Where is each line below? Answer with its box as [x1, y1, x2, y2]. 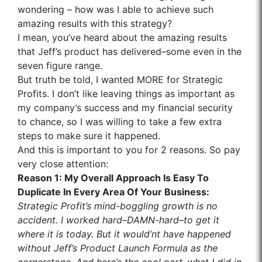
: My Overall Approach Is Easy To [59, 172, 209, 184]
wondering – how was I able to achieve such [18, 4, 213, 16]
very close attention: [18, 158, 108, 170]
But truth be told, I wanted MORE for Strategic [18, 74, 223, 86]
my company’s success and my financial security [18, 102, 233, 114]
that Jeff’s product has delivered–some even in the [18, 46, 242, 58]
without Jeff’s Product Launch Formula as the [18, 242, 218, 254]
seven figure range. [18, 60, 102, 72]
